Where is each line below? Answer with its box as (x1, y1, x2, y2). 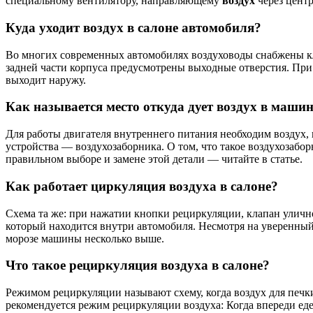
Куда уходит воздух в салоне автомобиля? (6, 20, 261, 35)
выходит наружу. (6, 73, 86, 86)
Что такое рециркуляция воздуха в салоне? (6, 258, 270, 273)
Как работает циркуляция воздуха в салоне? (6, 178, 278, 194)
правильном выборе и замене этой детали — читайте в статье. (6, 153, 303, 166)
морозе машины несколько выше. (6, 232, 164, 245)
